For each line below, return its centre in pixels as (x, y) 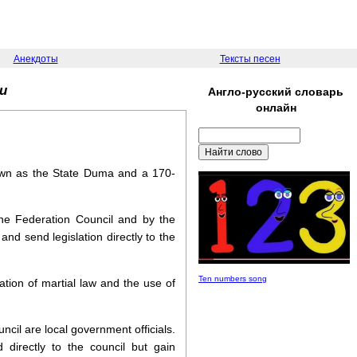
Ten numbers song (233, 279)
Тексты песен (250, 59)
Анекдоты (35, 59)
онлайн (276, 108)
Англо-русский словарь (276, 92)
